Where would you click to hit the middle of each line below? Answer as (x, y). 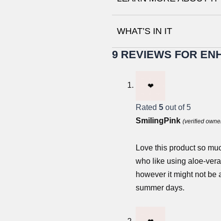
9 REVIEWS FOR (156, 54)
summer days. (160, 187)
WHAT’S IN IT (145, 31)
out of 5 (177, 107)
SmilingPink (159, 120)
